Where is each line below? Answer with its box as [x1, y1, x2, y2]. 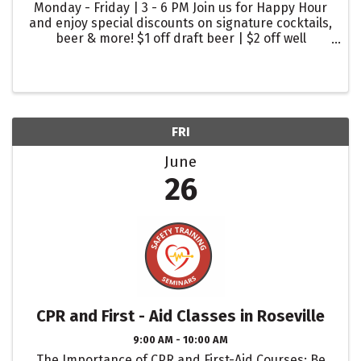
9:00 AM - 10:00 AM [133, 333, 228, 346]
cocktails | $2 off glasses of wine [85, 46, 276, 61]
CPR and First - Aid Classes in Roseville [36, 305, 325, 326]
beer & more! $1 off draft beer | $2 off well [55, 31, 306, 46]
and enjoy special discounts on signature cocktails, [29, 15, 332, 31]
